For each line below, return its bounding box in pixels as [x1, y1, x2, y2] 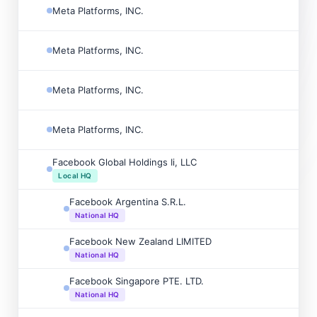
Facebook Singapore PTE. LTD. [69, 275, 204, 287]
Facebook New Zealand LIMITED [69, 235, 212, 247]
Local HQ [58, 171, 92, 180]
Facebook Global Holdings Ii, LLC [52, 156, 197, 168]
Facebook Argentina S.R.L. [69, 195, 187, 207]
